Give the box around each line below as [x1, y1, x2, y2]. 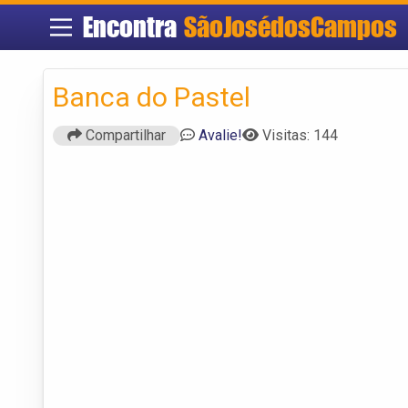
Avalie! [199, 126, 242, 144]
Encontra [82, 10, 184, 44]
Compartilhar [82, 126, 166, 144]
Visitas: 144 [262, 126, 338, 144]
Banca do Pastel [53, 80, 250, 113]
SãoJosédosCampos [183, 10, 397, 44]
